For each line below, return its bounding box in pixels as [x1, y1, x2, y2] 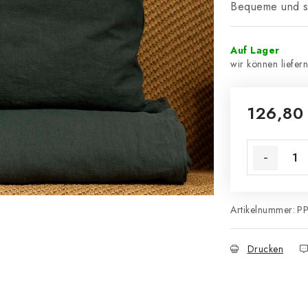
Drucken [247, 242, 283, 256]
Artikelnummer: [230, 203, 295, 217]
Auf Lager [230, 43, 280, 57]
